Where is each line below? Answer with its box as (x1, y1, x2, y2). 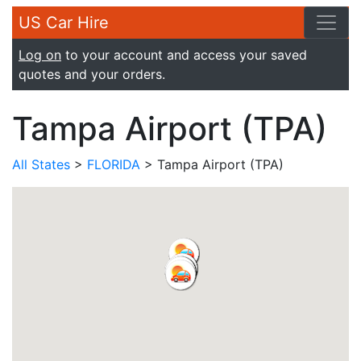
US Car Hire (19, 13, 109, 32)
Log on (19, 47, 61, 63)
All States (12, 156, 70, 172)
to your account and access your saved (61, 47, 307, 63)
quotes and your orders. (19, 66, 165, 82)
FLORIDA (87, 156, 140, 172)
